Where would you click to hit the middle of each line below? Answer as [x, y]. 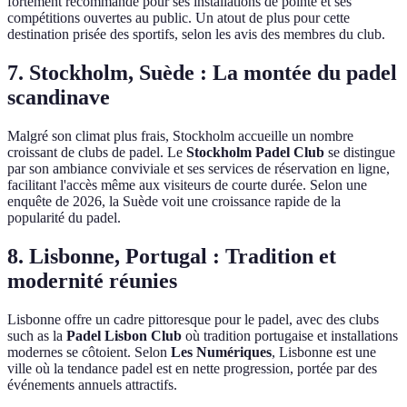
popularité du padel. [64, 218]
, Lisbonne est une [324, 352]
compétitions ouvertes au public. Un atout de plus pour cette [179, 18]
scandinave [59, 98]
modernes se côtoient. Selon [89, 352]
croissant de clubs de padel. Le [97, 153]
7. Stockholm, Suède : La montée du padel [202, 73]
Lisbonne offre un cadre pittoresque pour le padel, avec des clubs [193, 319]
